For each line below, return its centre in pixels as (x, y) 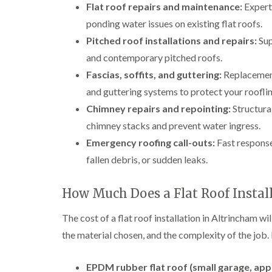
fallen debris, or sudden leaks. (147, 159)
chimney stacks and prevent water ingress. (173, 125)
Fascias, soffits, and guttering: (154, 74)
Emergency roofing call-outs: (151, 142)
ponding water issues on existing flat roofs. (174, 23)
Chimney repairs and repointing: (158, 108)
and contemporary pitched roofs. (154, 57)
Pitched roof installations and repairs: (172, 40)
